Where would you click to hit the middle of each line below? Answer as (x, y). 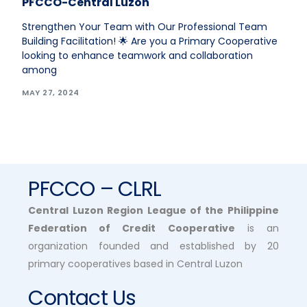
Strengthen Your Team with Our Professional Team (145, 27)
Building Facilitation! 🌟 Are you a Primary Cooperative (150, 41)
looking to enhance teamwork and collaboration (138, 56)
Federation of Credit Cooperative (132, 228)
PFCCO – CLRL (95, 189)
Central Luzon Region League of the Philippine (153, 210)
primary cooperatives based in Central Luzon (136, 263)
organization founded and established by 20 (153, 246)
